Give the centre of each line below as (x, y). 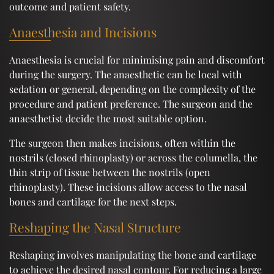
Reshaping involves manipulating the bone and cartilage (133, 254)
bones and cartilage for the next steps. (93, 201)
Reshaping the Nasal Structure (95, 227)
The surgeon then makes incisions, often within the (122, 143)
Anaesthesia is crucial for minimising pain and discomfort (137, 59)
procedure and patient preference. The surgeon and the (131, 103)
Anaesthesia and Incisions (83, 31)
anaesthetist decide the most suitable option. (108, 118)
